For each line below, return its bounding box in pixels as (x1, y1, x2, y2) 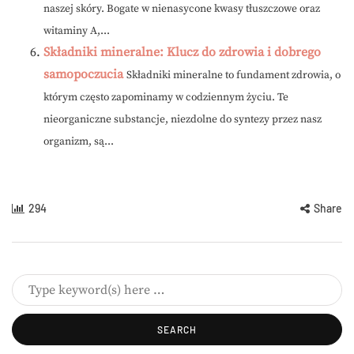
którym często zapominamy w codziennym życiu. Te (43, 91, 288, 105)
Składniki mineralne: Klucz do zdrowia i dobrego (43, 44, 321, 61)
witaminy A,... (43, 24, 110, 39)
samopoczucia (43, 66, 123, 83)
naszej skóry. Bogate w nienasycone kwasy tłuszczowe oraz (43, 2, 320, 17)
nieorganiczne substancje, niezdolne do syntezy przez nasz (43, 113, 322, 127)
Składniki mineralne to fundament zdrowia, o (126, 69, 341, 83)
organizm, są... (43, 135, 114, 149)
